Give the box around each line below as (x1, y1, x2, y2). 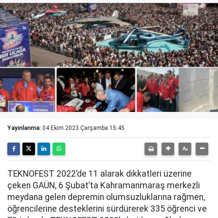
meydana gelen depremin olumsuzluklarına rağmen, (7, 192, 205, 202)
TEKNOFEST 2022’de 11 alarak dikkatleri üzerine (7, 169, 192, 179)
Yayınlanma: (7, 125, 41, 131)
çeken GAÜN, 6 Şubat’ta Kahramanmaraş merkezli (7, 181, 200, 190)
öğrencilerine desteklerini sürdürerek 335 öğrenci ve (7, 204, 207, 214)
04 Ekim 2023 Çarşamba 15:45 (42, 125, 125, 131)
